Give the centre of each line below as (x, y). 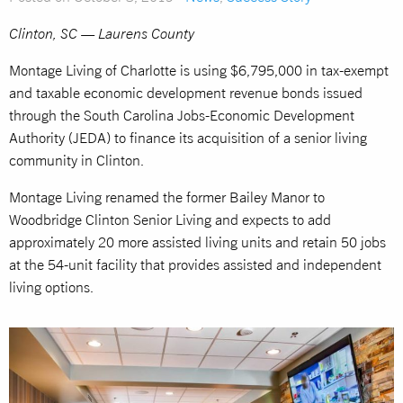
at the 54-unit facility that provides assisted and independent (195, 265)
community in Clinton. (76, 161)
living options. (51, 287)
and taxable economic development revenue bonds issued (186, 93)
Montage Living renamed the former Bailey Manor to (167, 197)
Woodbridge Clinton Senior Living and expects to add (170, 220)
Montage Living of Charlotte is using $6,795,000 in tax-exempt (199, 71)
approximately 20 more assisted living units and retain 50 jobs (197, 242)
